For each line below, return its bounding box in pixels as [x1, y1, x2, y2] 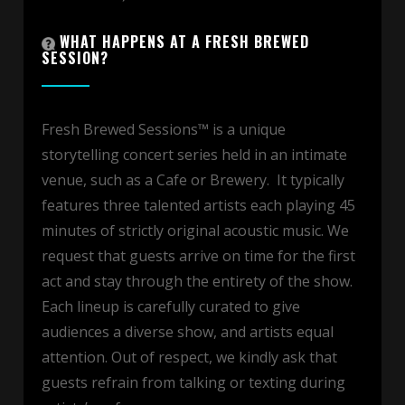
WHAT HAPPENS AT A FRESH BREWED [55, 31, 309, 53]
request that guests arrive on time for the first [42, 246, 355, 267]
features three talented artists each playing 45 [42, 195, 355, 216]
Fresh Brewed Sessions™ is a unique [42, 119, 286, 140]
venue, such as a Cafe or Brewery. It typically [42, 170, 344, 191]
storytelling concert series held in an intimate [42, 145, 347, 165]
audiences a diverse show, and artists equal [42, 322, 334, 343]
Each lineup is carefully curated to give [42, 297, 300, 317]
